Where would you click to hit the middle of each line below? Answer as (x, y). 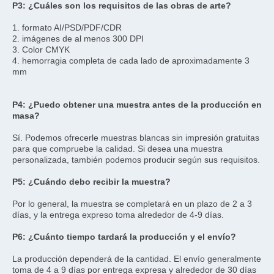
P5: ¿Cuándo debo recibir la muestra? (91, 182)
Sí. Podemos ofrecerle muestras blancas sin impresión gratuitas (136, 138)
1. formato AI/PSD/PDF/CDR (67, 28)
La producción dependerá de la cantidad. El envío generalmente (137, 259)
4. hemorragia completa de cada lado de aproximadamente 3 (131, 61)
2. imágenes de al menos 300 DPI (78, 39)
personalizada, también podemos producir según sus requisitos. (136, 160)
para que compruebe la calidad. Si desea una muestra (117, 149)
